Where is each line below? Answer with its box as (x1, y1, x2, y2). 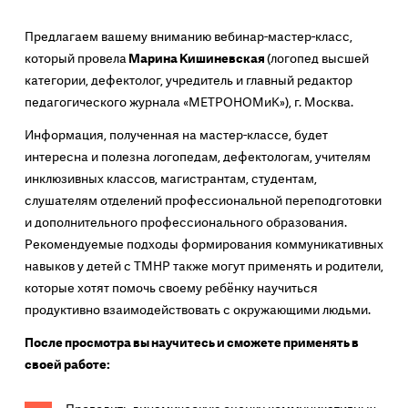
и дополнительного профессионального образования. (24, 214, 347, 231)
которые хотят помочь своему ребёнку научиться (24, 280, 318, 297)
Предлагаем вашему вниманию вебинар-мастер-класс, (24, 28, 352, 46)
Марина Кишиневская (126, 50, 267, 67)
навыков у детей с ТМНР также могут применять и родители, (24, 258, 383, 275)
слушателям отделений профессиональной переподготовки (24, 192, 382, 209)
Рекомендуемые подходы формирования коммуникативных (24, 236, 383, 253)
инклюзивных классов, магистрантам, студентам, (24, 170, 317, 188)
